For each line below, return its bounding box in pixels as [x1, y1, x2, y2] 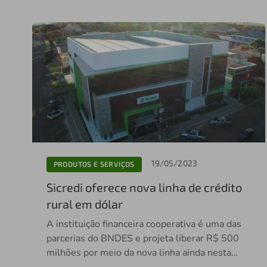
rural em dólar [46, 196, 123, 211]
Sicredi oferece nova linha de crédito [46, 179, 242, 194]
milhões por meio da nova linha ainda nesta [46, 246, 231, 259]
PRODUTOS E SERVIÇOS [53, 160, 135, 169]
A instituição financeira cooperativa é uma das [46, 217, 241, 231]
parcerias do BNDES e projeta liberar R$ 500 [46, 231, 206, 245]
